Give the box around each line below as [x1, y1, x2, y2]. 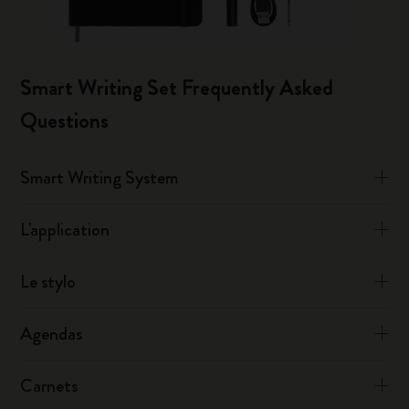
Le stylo [20, 268, 77, 295]
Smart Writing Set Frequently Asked [20, 72, 334, 103]
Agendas [20, 320, 83, 347]
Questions [20, 105, 110, 136]
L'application [20, 216, 110, 243]
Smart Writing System [20, 164, 179, 191]
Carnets [20, 372, 79, 399]
